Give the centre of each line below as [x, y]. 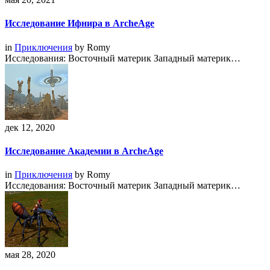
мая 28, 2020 [30, 255]
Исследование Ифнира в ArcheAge [80, 24]
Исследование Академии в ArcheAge [84, 151]
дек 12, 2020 [30, 127]
